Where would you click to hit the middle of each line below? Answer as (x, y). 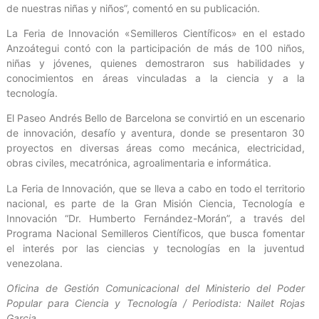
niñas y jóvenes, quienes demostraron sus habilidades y (156, 63)
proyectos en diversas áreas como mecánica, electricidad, (156, 148)
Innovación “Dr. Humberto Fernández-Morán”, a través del (156, 218)
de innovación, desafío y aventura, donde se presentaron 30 (156, 133)
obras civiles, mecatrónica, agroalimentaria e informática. (139, 163)
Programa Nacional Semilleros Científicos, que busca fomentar (156, 233)
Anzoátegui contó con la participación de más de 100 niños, (156, 48)
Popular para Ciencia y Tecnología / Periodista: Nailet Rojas (156, 303)
